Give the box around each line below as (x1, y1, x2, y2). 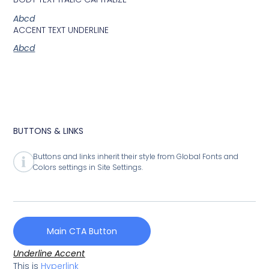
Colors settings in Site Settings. (32, 162, 143, 172)
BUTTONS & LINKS (13, 124, 84, 137)
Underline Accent (13, 247, 85, 260)
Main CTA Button (47, 225, 118, 238)
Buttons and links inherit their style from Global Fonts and (32, 151, 238, 162)
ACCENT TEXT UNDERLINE (13, 23, 109, 36)
